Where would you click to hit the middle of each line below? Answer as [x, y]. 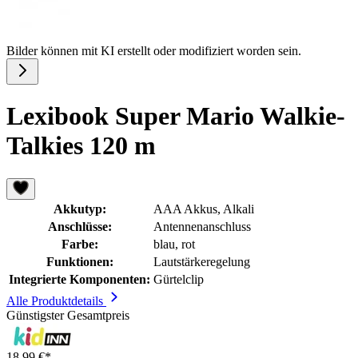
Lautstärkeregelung [202, 261]
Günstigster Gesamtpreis [68, 315]
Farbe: [80, 244]
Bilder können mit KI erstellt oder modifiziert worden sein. [154, 51]
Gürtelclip [179, 279]
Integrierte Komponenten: [80, 279]
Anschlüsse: [80, 226]
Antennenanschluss [202, 226]
